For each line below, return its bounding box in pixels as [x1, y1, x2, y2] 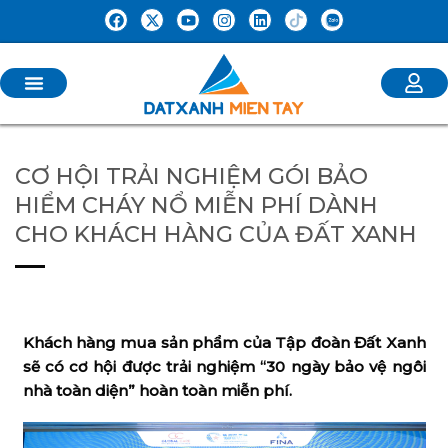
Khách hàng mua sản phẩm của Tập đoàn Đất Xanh [22, 332, 426, 352]
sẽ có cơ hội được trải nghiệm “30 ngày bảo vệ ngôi [22, 356, 426, 376]
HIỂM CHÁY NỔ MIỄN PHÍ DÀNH [15, 191, 378, 220]
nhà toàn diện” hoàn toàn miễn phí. [22, 380, 292, 400]
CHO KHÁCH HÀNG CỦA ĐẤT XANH [15, 220, 417, 249]
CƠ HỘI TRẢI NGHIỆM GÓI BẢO [15, 162, 368, 191]
